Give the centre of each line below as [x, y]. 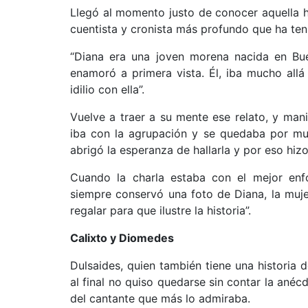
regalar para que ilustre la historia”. [161, 210]
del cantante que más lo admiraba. [160, 298]
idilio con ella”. [107, 89]
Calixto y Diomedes [122, 238]
